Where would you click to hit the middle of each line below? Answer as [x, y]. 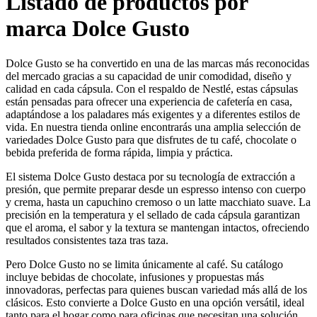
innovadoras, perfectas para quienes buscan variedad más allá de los [156, 289]
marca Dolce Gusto [98, 29]
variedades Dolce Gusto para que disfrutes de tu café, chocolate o [151, 139]
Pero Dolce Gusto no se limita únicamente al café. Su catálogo [144, 264]
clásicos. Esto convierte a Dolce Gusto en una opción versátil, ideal [155, 302]
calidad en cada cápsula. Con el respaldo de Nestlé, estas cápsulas [152, 88]
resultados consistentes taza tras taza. [87, 240]
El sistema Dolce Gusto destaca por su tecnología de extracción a [150, 176]
